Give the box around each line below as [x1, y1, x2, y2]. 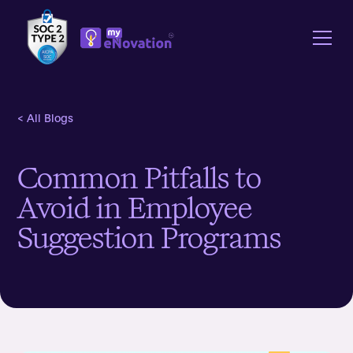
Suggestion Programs [17, 221, 282, 255]
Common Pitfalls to [17, 162, 262, 195]
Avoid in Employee [17, 191, 253, 225]
